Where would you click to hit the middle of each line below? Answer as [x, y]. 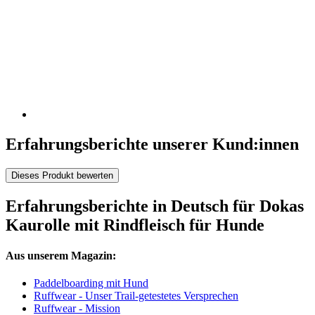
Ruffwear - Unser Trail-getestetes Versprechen [136, 296]
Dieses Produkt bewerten [62, 175]
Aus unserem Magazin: [61, 256]
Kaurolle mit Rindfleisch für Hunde [135, 225]
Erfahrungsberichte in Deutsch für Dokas [155, 206]
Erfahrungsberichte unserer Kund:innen [152, 144]
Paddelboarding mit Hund [91, 283]
